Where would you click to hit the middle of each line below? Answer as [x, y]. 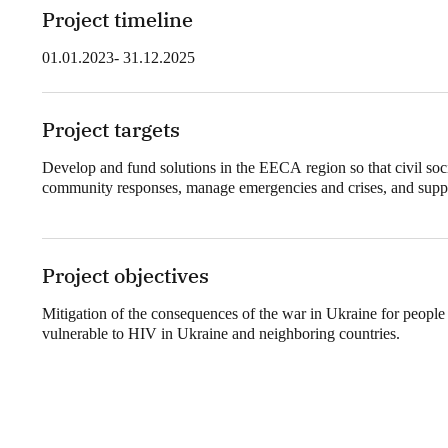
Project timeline [117, 20]
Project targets [111, 130]
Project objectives [125, 276]
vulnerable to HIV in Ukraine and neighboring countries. [221, 334]
